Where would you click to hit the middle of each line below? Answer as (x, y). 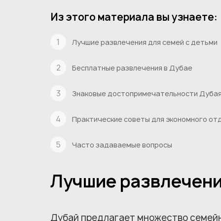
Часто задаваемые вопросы (122, 145)
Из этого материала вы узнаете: (134, 17)
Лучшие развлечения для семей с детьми (145, 42)
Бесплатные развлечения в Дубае (132, 68)
